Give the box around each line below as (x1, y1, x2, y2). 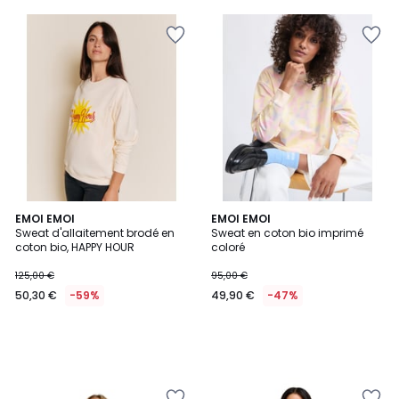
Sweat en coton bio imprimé (211, 225, 363, 240)
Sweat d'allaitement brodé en (15, 225, 175, 240)
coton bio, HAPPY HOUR (15, 240, 134, 255)
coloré (211, 240, 245, 255)
